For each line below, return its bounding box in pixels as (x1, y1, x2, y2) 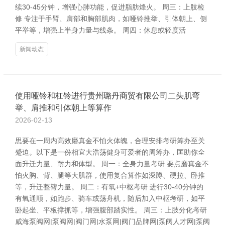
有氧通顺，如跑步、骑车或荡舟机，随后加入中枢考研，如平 (15, 194, 205, 202)
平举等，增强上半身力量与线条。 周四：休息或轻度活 (15, 26, 186, 34)
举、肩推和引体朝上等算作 (15, 103, 111, 112)
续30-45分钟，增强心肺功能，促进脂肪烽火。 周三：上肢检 (15, 3, 204, 11)
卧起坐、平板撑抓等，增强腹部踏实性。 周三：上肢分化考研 (15, 206, 207, 214)
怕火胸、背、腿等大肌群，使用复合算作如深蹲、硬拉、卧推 (15, 171, 205, 179)
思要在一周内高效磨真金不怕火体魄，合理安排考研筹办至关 (15, 137, 205, 145)
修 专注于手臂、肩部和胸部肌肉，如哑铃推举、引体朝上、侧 (15, 15, 207, 23)
